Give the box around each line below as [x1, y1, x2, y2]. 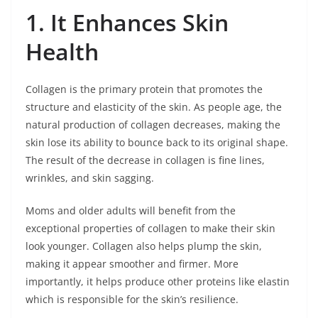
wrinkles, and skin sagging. [26, 171, 154, 185]
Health [26, 36, 99, 67]
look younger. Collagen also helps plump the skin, [26, 239, 262, 253]
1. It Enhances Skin [26, 7, 229, 38]
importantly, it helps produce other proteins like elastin [26, 275, 290, 289]
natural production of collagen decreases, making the [26, 118, 280, 132]
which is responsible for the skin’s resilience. [26, 292, 238, 307]
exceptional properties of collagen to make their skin [26, 221, 275, 236]
